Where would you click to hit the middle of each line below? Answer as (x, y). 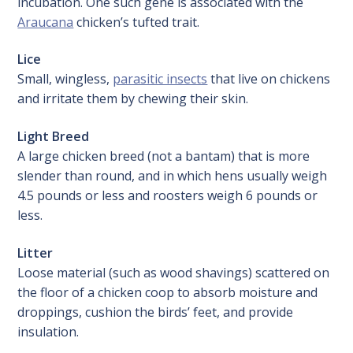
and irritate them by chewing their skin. (133, 99)
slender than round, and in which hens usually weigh (173, 176)
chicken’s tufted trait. (137, 22)
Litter (35, 253)
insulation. (48, 331)
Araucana (46, 22)
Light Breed (54, 137)
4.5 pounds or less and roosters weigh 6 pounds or (168, 196)
